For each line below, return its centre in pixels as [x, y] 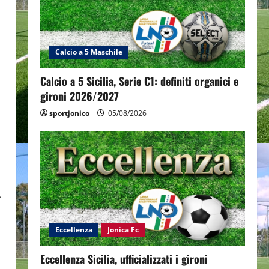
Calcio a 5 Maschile [89, 52]
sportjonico [69, 113]
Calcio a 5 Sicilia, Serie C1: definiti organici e [139, 81]
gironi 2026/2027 [79, 96]
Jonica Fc [123, 229]
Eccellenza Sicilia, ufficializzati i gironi [124, 258]
